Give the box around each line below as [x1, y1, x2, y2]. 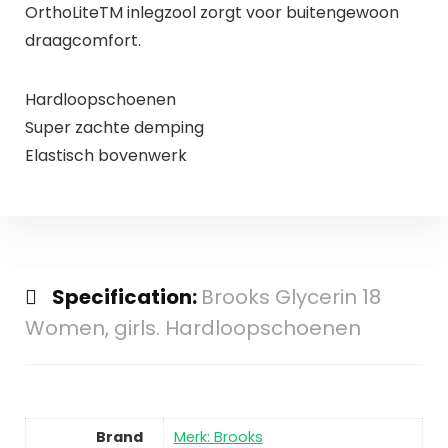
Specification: [51, 283, 201, 312]
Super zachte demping [24, 115, 204, 139]
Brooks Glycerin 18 [200, 283, 381, 312]
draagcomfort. [24, 28, 141, 52]
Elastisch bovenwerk [24, 143, 187, 167]
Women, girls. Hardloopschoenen [24, 314, 361, 343]
